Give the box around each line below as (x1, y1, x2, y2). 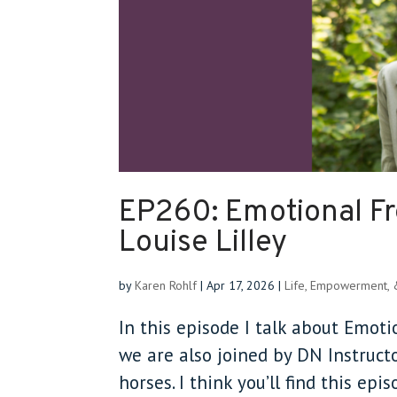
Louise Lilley (119, 223, 288, 262)
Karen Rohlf (135, 276, 198, 293)
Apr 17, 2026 (206, 276, 276, 293)
